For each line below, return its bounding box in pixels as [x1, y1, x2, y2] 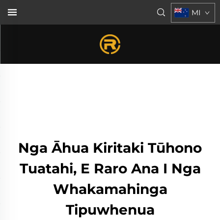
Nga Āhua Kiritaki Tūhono [18, 139, 202, 156]
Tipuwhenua [65, 201, 155, 218]
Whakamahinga [53, 181, 167, 197]
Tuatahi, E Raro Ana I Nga [19, 160, 201, 177]
